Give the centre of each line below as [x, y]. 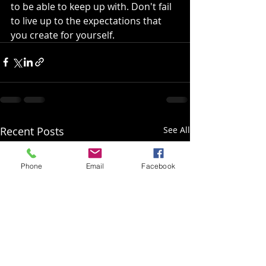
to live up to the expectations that [87, 20]
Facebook [158, 166]
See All [177, 129]
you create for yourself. [63, 35]
